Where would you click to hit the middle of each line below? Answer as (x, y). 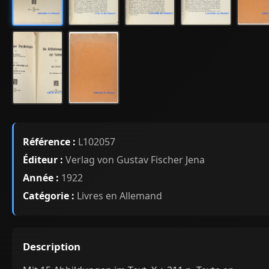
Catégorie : (49, 196)
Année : (41, 178)
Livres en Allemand (118, 196)
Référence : (49, 142)
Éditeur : (43, 160)
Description (52, 247)
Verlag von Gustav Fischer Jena (134, 160)
